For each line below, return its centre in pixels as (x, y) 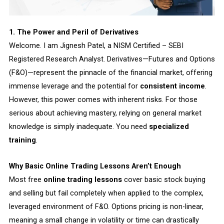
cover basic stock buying (163, 180)
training (22, 140)
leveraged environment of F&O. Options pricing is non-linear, (106, 207)
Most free (26, 180)
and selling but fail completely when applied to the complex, (106, 193)
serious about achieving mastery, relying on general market (105, 113)
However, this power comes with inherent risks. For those (103, 99)
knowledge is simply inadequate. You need (79, 126)
